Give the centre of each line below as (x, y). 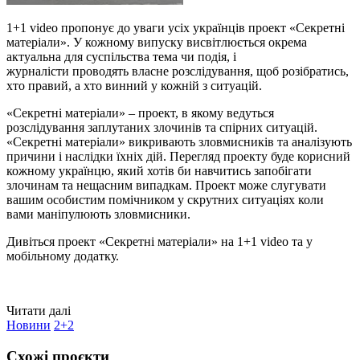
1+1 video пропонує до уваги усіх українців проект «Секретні (176, 27)
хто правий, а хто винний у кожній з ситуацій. (136, 85)
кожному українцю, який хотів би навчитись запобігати (159, 170)
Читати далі (39, 310)
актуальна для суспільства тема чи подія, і (121, 56)
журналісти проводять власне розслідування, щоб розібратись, (178, 71)
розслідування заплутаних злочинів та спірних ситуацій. (162, 127)
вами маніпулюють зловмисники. (98, 214)
